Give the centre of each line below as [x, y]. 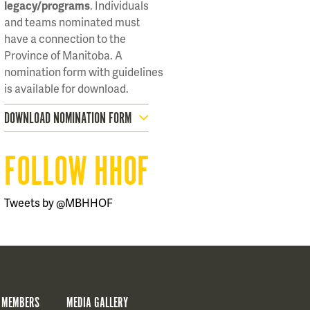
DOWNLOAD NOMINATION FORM [68, 119]
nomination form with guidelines [84, 72]
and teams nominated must [72, 22]
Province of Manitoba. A [63, 55]
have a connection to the [65, 38]
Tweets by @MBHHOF [58, 202]
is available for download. [66, 88]
